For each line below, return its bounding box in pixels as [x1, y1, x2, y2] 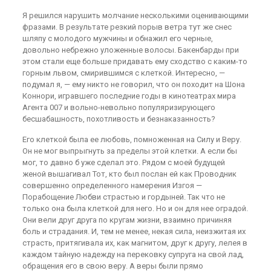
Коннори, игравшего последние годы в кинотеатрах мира [22, 91, 236, 100]
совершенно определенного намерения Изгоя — [22, 181, 202, 190]
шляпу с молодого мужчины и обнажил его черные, [22, 34, 213, 43]
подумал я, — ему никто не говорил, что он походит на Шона [22, 80, 245, 89]
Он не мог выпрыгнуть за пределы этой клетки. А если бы [22, 146, 237, 155]
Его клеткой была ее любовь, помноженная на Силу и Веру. [22, 135, 241, 144]
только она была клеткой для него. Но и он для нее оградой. [22, 204, 248, 213]
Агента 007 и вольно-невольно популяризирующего [22, 103, 215, 112]
